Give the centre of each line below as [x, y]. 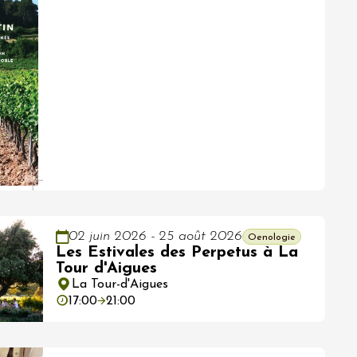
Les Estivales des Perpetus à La [177, 252]
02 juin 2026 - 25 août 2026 [155, 237]
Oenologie [272, 237]
